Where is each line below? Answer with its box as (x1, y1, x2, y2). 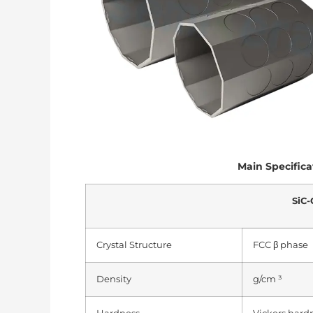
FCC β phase (253, 240, 308, 251)
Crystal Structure (96, 240, 172, 251)
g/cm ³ (253, 274, 282, 285)
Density (96, 274, 131, 285)
